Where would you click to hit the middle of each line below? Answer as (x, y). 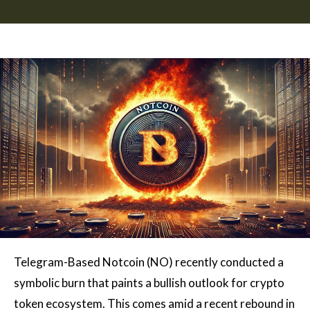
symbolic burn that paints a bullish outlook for (132, 283)
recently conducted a (228, 262)
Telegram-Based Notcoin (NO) (93, 262)
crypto (267, 283)
